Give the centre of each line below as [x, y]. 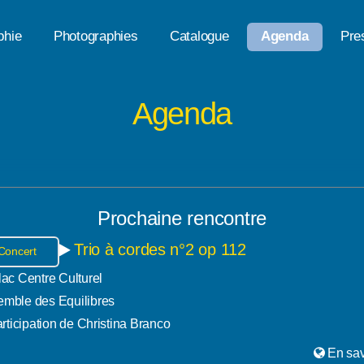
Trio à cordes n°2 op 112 [160, 250]
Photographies [95, 36]
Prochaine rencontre [182, 219]
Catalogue [199, 36]
